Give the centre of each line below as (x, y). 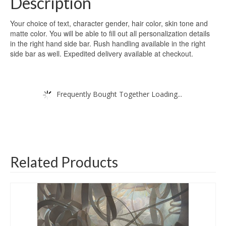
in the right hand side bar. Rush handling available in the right (108, 44)
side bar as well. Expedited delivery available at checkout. (102, 54)
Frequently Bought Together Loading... (119, 94)
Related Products (64, 162)
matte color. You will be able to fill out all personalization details (110, 34)
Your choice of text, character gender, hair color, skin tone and (109, 23)
